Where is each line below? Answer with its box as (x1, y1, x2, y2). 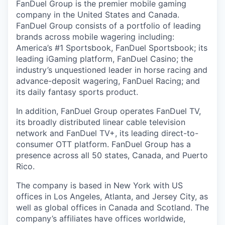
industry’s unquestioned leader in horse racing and (16, 65, 207, 75)
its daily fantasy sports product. (16, 87, 138, 97)
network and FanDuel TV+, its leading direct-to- (16, 128, 198, 138)
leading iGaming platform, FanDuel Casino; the (16, 54, 193, 64)
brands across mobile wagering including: (16, 32, 174, 42)
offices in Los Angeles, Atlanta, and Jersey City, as (16, 191, 208, 201)
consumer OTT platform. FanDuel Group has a (16, 139, 191, 149)
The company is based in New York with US (16, 180, 183, 190)
